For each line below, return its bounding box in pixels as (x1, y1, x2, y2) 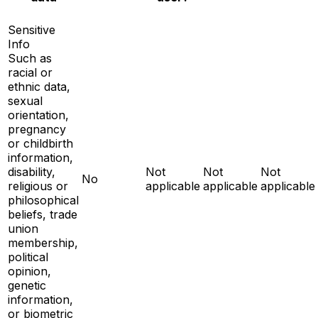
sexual (8, 93, 43, 108)
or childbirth (8, 136, 73, 150)
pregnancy (8, 121, 66, 136)
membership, (8, 235, 78, 250)
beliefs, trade (8, 207, 77, 221)
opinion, (8, 263, 51, 278)
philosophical (8, 192, 79, 207)
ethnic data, (8, 79, 70, 94)
